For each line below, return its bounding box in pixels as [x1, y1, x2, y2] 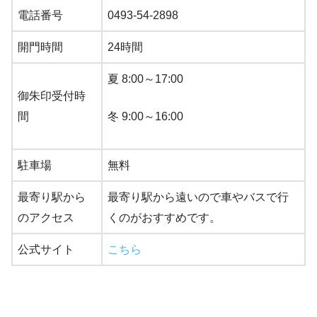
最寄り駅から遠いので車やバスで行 [108, 190, 289, 203]
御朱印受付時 [18, 89, 86, 102]
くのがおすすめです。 [108, 211, 221, 224]
